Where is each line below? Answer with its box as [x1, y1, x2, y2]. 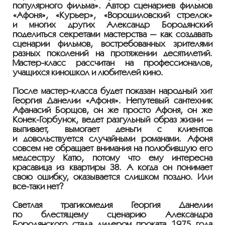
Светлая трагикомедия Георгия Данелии [13, 200, 212, 210]
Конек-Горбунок [13, 115, 76, 125]
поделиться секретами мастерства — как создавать [13, 29, 212, 39]
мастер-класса [41, 86, 97, 96]
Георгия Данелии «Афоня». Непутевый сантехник [13, 95, 212, 105]
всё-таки [13, 181, 45, 191]
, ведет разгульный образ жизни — [76, 115, 212, 125]
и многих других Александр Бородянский [13, 20, 212, 30]
